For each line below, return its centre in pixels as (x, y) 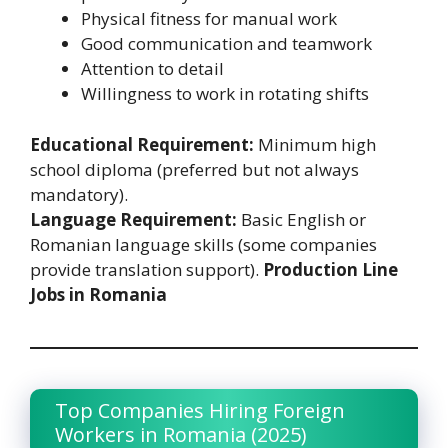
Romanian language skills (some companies (203, 244)
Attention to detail (152, 69)
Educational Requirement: (142, 144)
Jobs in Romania (98, 294)
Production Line (330, 269)
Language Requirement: (133, 219)
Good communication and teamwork (226, 44)
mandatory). (79, 194)
